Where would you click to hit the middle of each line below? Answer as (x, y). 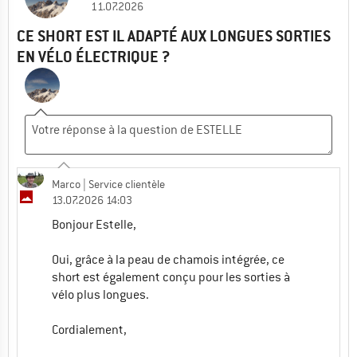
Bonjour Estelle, (94, 224)
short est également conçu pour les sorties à (171, 277)
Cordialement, (89, 330)
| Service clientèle (123, 184)
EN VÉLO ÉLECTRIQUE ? (93, 57)
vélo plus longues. (100, 294)
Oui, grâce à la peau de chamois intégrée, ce (168, 259)
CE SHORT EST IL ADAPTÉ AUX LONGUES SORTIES (174, 36)
